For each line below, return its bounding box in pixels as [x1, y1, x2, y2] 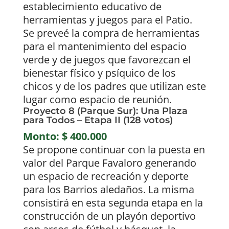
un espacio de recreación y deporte [22, 169, 189, 184]
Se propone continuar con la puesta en [22, 143, 205, 157]
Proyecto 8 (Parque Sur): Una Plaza [22, 105, 188, 117]
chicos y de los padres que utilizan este [22, 79, 206, 94]
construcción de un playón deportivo [22, 209, 196, 223]
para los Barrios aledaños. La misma [22, 182, 194, 197]
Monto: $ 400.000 [22, 129, 107, 144]
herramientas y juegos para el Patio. [22, 13, 192, 27]
